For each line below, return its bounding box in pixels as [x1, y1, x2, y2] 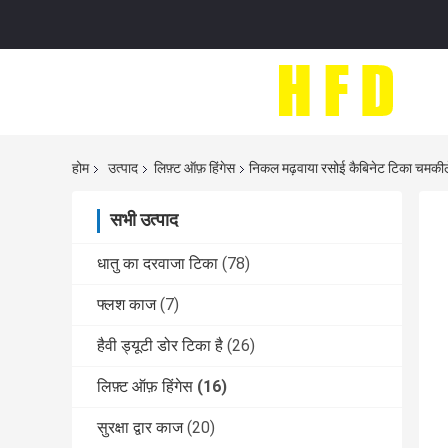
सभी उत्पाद [110, 209, 178, 231]
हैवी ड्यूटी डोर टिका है [97, 336, 223, 356]
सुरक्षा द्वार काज [97, 418, 183, 438]
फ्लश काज [97, 295, 156, 315]
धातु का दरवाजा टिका [97, 254, 218, 274]
